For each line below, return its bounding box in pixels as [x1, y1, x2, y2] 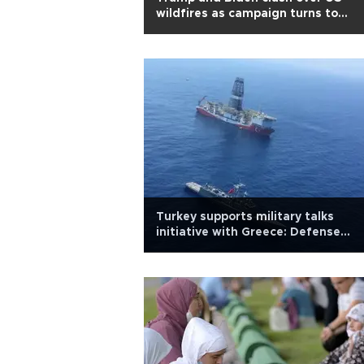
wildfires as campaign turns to [156, 8, 338, 19]
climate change [156, 24, 248, 35]
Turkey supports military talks [156, 211, 334, 223]
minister [156, 242, 206, 253]
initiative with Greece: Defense [156, 227, 340, 238]
